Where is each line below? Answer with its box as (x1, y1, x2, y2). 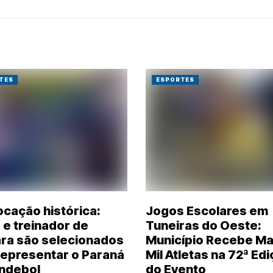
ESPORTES (156, 76, 195, 83)
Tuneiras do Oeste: (146, 218, 261, 233)
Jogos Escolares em (146, 203, 268, 218)
